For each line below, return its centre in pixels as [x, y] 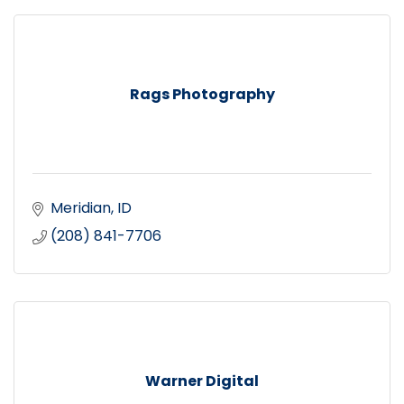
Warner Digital [202, 381]
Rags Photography [202, 94]
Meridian [81, 207]
